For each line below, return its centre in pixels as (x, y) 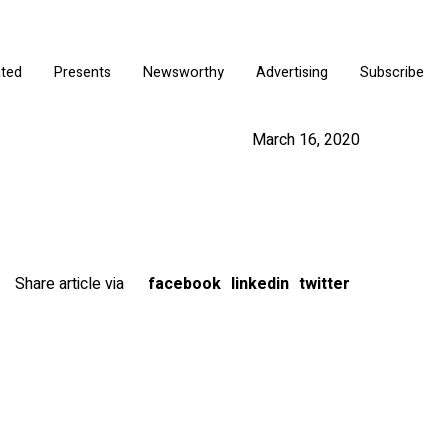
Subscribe (392, 72)
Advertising (292, 72)
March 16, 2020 (306, 140)
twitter (324, 284)
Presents (82, 72)
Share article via (69, 284)
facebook (184, 284)
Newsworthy (183, 72)
